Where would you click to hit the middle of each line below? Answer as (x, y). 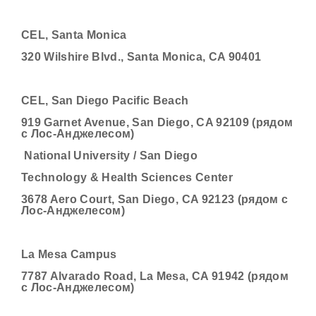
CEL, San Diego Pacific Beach (105, 101)
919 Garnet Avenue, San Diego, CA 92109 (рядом (157, 122)
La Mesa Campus (69, 254)
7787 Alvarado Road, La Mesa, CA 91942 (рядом (155, 276)
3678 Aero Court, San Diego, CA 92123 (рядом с (155, 199)
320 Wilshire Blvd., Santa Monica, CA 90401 (141, 57)
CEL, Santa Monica (74, 35)
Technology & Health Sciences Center (127, 177)
